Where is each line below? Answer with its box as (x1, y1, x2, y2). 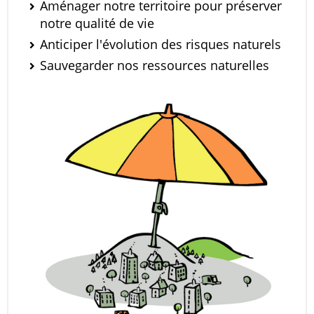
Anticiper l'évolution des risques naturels (40, 36, 281, 53)
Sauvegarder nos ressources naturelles (40, 57, 269, 74)
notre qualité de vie (40, 15, 154, 32)
